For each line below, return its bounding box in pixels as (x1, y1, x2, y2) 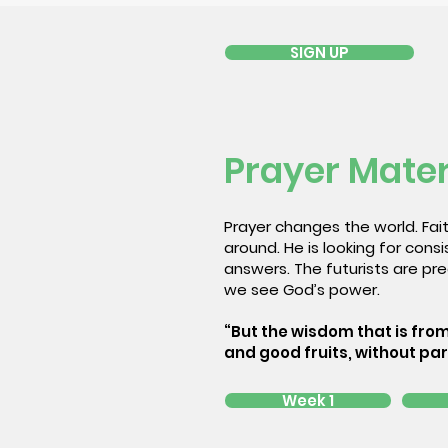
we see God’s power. (224, 279, 384, 300)
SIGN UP (290, 42, 349, 63)
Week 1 (282, 390, 334, 411)
